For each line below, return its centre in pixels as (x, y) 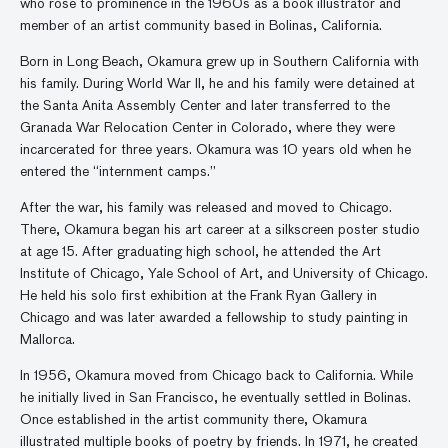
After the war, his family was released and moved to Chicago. (206, 208)
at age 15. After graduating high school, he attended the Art (200, 252)
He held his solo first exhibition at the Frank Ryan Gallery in (198, 296)
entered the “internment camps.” (120, 172)
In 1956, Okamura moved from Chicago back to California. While (216, 376)
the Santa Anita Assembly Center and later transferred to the (205, 106)
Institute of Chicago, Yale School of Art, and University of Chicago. (224, 274)
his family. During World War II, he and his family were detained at (217, 84)
